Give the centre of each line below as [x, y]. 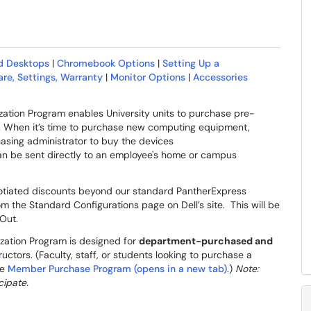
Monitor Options [148, 77]
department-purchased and [206, 241]
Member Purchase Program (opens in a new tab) [117, 269]
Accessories [220, 77]
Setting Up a [191, 63]
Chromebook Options [106, 63]
